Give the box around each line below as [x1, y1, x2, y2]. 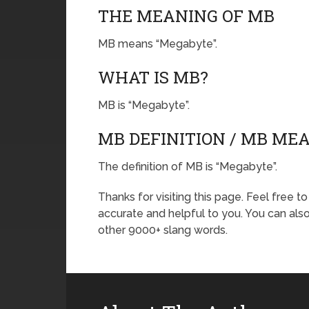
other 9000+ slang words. [98, 223, 228, 237]
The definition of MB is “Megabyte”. [98, 160, 277, 173]
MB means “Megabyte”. [98, 37, 217, 50]
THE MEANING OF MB [98, 5, 275, 27]
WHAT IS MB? [98, 66, 208, 88]
